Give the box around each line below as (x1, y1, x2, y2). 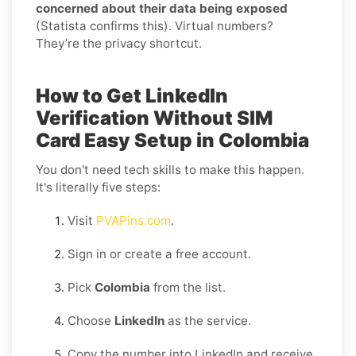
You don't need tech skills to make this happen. (36, 161, 304, 177)
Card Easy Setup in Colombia (36, 128, 309, 152)
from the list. (150, 279, 226, 295)
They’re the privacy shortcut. (36, 35, 202, 51)
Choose (68, 312, 114, 328)
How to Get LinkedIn (36, 83, 228, 107)
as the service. (164, 312, 251, 328)
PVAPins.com (93, 212, 171, 228)
